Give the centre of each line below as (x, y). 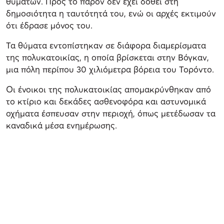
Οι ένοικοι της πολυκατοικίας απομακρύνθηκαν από (108, 89)
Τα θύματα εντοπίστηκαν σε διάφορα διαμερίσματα (106, 45)
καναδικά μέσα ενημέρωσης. (61, 125)
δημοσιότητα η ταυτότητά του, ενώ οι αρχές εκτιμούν (111, 13)
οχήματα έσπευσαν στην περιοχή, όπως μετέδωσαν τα (111, 113)
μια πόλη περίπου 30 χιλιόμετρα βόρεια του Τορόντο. (110, 69)
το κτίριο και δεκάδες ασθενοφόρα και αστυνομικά (106, 101)
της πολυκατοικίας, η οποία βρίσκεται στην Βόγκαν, (107, 57)
